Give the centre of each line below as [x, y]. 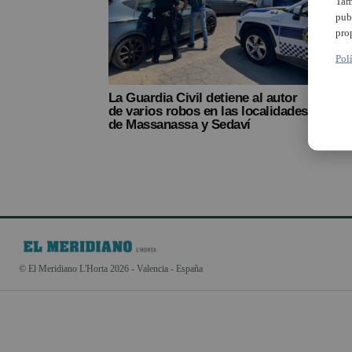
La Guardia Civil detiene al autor [203, 97]
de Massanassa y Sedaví [180, 124]
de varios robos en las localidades [208, 111]
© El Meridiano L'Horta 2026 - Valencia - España [111, 268]
